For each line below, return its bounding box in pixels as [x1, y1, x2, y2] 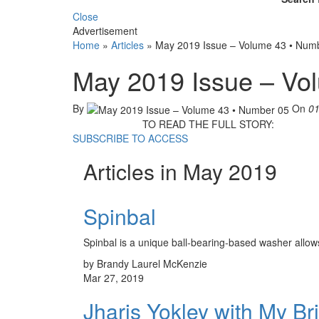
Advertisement [73, 23, 137, 38]
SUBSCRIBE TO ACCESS [73, 130, 188, 145]
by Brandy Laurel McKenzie [83, 256, 207, 271]
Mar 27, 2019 [83, 270, 144, 285]
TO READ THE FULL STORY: [142, 116, 274, 131]
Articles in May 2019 [83, 155, 277, 187]
